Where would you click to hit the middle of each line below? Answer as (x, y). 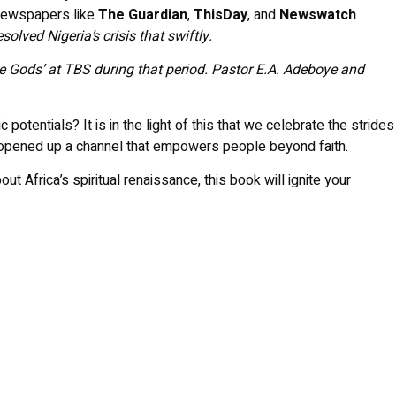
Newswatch (318, 15)
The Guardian (143, 15)
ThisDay (221, 15)
